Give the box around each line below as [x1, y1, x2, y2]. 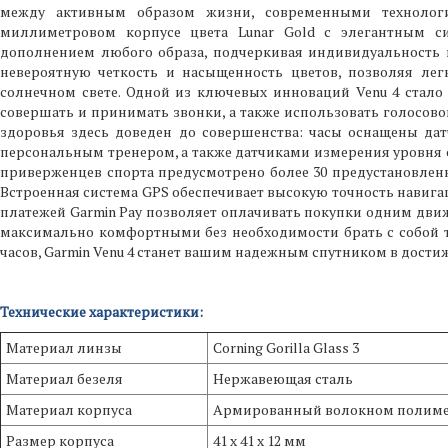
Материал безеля [6, 369, 123, 389]
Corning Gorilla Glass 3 [213, 338, 359, 358]
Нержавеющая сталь [213, 369, 353, 389]
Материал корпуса [6, 400, 132, 420]
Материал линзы [6, 338, 122, 358]
